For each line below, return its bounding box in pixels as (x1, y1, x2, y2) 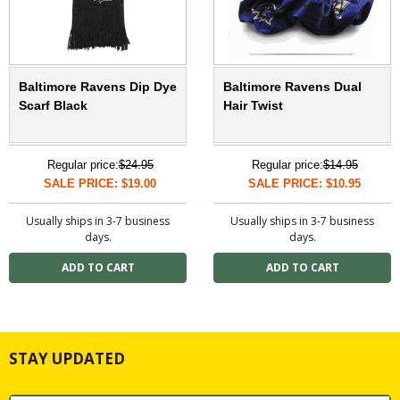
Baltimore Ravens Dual (223, 79, 362, 95)
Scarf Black (19, 98, 87, 113)
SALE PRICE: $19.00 (44, 177, 156, 191)
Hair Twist (223, 98, 283, 113)
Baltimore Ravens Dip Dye (19, 79, 177, 95)
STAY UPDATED (9, 348, 125, 370)
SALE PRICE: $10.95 (248, 177, 361, 191)
